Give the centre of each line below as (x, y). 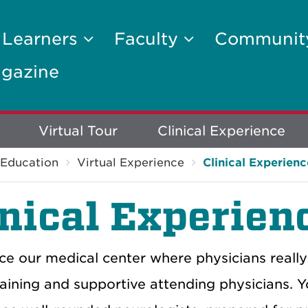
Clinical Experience (221, 131)
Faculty (149, 39)
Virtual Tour (78, 131)
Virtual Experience (131, 163)
